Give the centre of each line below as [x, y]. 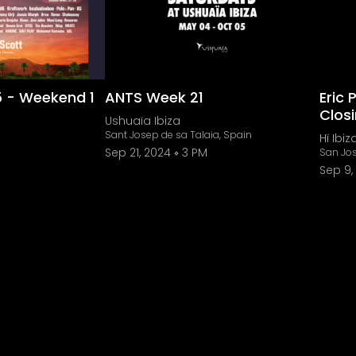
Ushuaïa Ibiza [143, 121]
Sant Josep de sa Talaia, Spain [178, 135]
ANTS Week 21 [154, 97]
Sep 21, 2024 [138, 153]
